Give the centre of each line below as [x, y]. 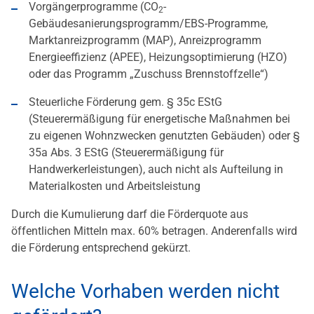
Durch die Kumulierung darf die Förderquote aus [130, 214]
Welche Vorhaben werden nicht [145, 292]
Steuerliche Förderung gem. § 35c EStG [125, 102]
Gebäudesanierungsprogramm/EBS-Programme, [148, 24]
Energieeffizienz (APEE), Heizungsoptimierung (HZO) [158, 57]
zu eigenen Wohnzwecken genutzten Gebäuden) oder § [164, 136]
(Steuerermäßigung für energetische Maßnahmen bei [159, 119]
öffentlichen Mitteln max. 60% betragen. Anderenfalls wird [154, 231]
